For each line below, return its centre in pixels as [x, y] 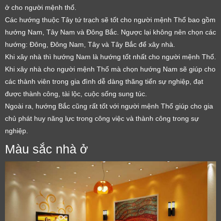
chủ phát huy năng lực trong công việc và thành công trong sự [102, 118]
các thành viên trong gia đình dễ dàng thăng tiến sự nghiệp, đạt [104, 81]
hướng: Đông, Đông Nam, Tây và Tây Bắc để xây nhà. [90, 44]
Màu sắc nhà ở [46, 149]
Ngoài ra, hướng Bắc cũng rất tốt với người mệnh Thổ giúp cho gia [109, 106]
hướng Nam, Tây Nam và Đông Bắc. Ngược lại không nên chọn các [110, 32]
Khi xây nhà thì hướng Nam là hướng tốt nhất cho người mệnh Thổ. [110, 56]
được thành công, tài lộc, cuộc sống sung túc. [76, 93]
